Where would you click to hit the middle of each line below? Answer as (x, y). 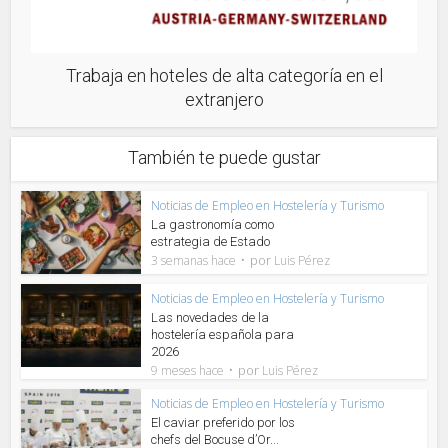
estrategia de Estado (211, 242)
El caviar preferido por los (223, 423)
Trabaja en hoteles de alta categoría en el (224, 76)
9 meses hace (188, 371)
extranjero (224, 100)
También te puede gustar (224, 158)
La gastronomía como (213, 225)
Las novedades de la (210, 318)
